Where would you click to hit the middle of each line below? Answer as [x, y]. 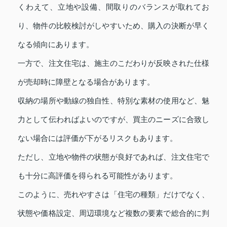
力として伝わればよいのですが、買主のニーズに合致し [113, 119]
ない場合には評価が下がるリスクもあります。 [98, 138]
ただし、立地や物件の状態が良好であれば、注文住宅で [113, 157]
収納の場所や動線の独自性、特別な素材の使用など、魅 [113, 100]
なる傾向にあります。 [56, 44]
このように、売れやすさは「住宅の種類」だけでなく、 [113, 194]
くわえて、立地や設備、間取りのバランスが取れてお [113, 7]
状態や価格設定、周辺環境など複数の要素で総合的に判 [113, 213]
